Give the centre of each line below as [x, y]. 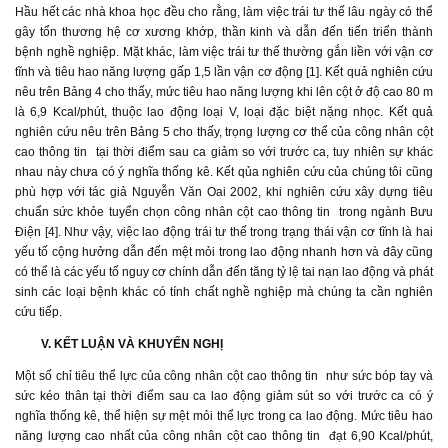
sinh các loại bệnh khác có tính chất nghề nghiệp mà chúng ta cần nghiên [224, 292]
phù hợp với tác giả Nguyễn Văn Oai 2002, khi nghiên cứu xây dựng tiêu [224, 192]
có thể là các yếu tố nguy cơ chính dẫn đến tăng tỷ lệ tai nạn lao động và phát [224, 272]
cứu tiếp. [38, 312]
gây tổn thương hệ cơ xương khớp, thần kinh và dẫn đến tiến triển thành [224, 32]
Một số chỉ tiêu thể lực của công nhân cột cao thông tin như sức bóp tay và [224, 376]
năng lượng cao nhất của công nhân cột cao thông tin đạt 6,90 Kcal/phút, [224, 436]
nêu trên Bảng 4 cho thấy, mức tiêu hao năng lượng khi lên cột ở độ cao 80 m [224, 92]
